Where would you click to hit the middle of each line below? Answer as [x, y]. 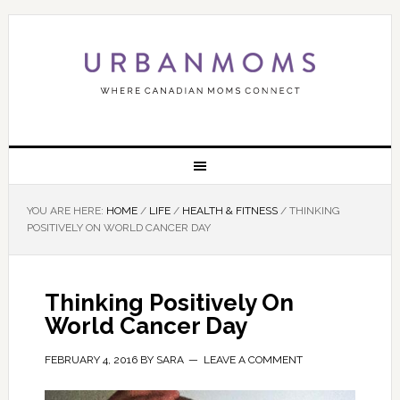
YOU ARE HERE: [66, 211]
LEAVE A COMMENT [253, 360]
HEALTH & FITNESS [229, 211]
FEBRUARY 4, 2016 [91, 360]
